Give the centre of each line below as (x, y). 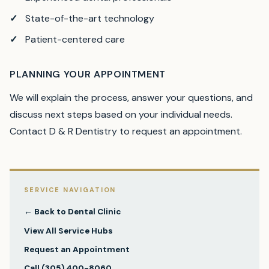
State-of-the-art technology (90, 18)
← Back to (46, 212)
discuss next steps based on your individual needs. (121, 115)
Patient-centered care (75, 40)
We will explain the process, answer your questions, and (131, 98)
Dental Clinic (95, 212)
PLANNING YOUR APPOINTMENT (88, 74)
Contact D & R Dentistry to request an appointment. (126, 131)
